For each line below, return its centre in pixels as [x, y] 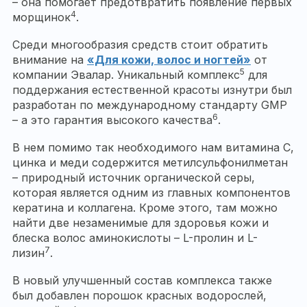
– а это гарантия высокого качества [112, 120]
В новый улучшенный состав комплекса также [142, 281]
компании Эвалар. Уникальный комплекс [126, 75]
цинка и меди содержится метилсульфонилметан [150, 163]
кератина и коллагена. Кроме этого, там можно [145, 208]
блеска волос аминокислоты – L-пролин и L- [135, 238]
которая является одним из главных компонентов [151, 193]
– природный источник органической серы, [134, 178]
